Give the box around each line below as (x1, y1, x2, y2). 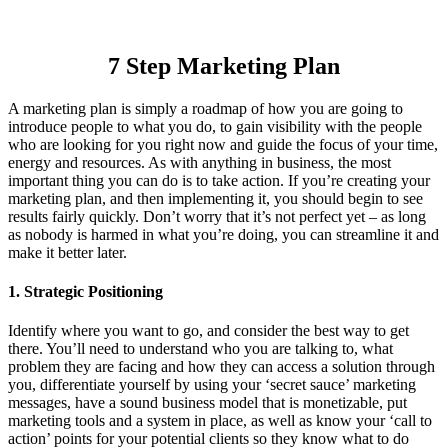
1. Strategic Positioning (8, 283, 163, 301)
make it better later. (8, 243, 127, 261)
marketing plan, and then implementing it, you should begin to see (8, 189, 423, 207)
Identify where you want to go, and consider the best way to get (8, 322, 409, 340)
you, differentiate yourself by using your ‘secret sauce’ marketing (8, 376, 416, 394)
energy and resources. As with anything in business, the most (8, 153, 391, 171)
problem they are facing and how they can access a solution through (8, 358, 435, 376)
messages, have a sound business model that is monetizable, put (8, 394, 407, 412)
